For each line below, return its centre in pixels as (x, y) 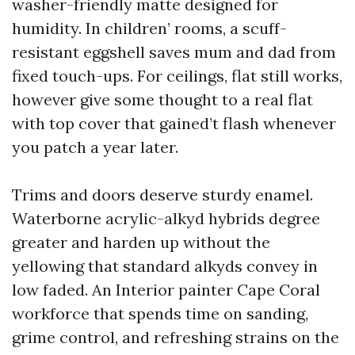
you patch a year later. (95, 147)
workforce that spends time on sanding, (160, 313)
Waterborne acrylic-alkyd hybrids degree (166, 218)
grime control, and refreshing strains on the (176, 337)
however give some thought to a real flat (162, 99)
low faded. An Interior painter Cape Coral (166, 290)
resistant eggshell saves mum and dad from (174, 52)
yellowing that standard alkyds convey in (165, 266)
